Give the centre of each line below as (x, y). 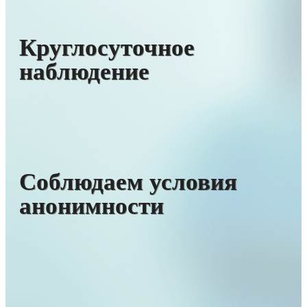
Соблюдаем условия (128, 182)
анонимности (91, 206)
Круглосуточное (107, 48)
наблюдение (84, 72)
